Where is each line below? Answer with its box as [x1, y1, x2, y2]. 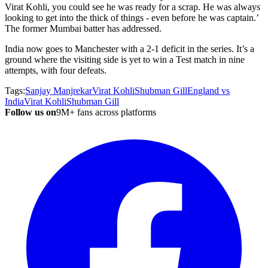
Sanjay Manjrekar [25, 85, 92, 96]
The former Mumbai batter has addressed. [5, 23, 162, 33]
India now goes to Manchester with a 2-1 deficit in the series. [5, 43, 236, 54]
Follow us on [5, 106, 56, 117]
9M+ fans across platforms [56, 106, 156, 117]
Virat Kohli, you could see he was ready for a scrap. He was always [5, 1, 260, 12]
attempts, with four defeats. [5, 65, 106, 75]
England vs [187, 85, 230, 96]
